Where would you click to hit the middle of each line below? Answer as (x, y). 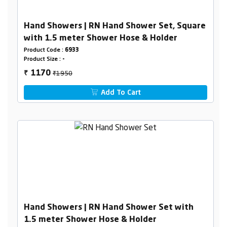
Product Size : (43, 59)
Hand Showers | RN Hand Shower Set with (108, 207)
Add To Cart (120, 92)
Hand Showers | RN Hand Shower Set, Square (115, 26)
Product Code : (44, 50)
